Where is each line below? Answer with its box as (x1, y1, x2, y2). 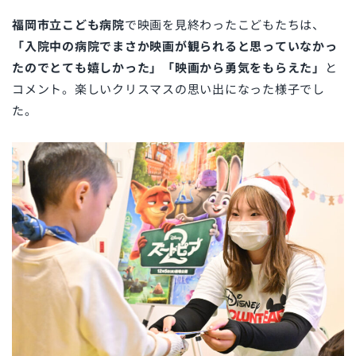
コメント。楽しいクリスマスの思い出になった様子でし (12, 79, 325, 97)
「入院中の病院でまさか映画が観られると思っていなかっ (12, 37, 338, 54)
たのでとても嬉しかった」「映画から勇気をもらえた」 (12, 58, 325, 75)
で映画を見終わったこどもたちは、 (124, 15, 325, 33)
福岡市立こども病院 (12, 15, 125, 33)
